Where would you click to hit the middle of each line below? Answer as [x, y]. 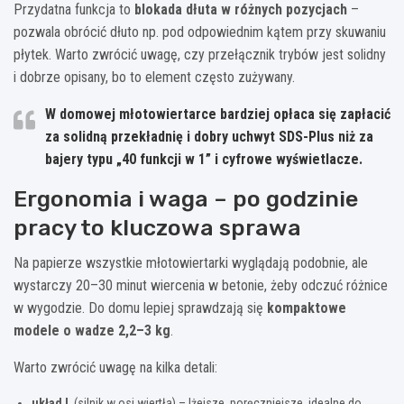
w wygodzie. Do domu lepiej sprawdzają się [140, 308]
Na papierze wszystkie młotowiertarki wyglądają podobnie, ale [191, 262]
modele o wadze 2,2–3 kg [92, 330]
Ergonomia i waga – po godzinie [186, 198]
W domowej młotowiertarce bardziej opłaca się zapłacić [218, 114]
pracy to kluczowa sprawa [157, 227]
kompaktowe [307, 308]
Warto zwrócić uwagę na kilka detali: [115, 367]
